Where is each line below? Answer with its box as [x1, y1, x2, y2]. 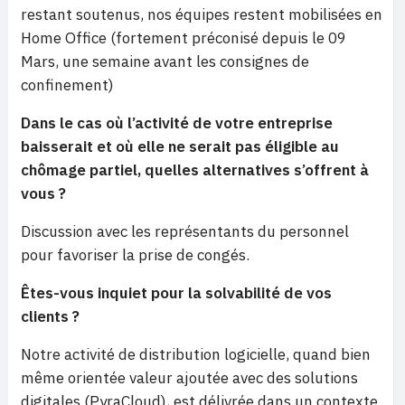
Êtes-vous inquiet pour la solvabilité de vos [21, 283, 332, 304]
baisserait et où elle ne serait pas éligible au [21, 137, 339, 157]
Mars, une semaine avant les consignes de [21, 52, 309, 72]
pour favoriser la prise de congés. [21, 245, 250, 266]
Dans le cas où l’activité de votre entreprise [21, 113, 333, 134]
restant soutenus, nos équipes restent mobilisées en [21, 5, 382, 25]
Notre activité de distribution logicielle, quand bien [21, 344, 371, 365]
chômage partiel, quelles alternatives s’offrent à [21, 160, 369, 181]
